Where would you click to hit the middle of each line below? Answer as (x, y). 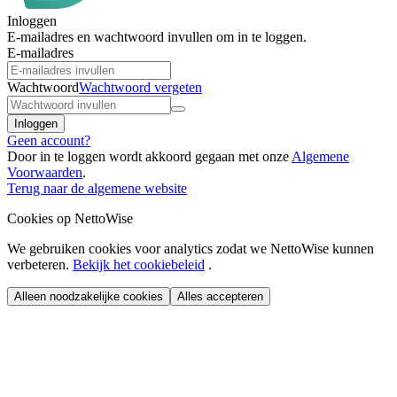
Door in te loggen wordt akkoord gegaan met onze (149, 156)
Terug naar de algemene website (97, 188)
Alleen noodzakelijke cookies (89, 296)
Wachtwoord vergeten (140, 87)
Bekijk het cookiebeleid (139, 264)
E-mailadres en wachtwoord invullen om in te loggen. (157, 36)
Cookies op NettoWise (70, 218)
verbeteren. (40, 264)
